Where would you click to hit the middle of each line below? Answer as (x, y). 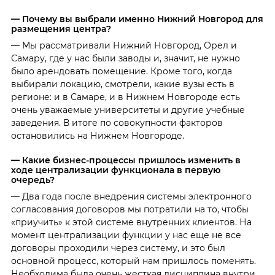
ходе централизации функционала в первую (115, 170)
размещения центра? (61, 29)
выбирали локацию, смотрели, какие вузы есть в (122, 84)
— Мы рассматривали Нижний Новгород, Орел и (124, 45)
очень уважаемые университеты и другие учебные (128, 110)
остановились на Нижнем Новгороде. (97, 135)
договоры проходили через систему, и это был (118, 248)
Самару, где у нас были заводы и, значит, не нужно (125, 58)
